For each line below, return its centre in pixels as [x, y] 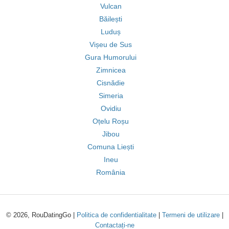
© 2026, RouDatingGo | [41, 215]
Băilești [111, 19]
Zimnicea [111, 70]
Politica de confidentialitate [116, 215]
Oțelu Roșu [111, 121]
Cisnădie [111, 83]
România [111, 172]
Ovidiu [111, 108]
